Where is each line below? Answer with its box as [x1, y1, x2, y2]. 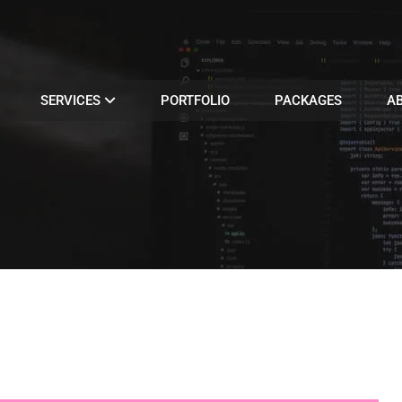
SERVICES [40, 92, 104, 109]
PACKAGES [275, 92, 342, 109]
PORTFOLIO [161, 92, 230, 109]
